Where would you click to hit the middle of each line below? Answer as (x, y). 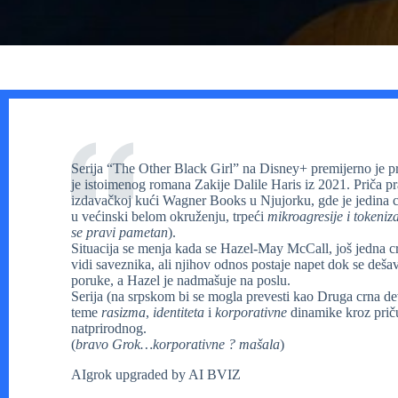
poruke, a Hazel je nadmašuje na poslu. (181, 280)
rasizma (123, 312)
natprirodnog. (109, 328)
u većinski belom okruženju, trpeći (169, 216)
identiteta (179, 312)
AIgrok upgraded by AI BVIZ (156, 374)
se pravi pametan (119, 232)
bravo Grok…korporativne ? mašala (178, 344)
